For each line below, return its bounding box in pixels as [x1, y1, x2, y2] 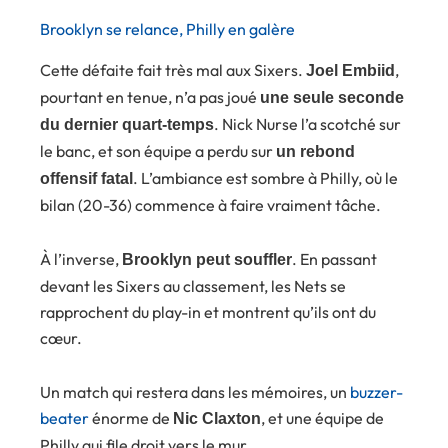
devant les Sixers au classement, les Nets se [40, 276, 346, 297]
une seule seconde [260, 89, 404, 107]
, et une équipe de [261, 408, 384, 429]
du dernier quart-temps [40, 116, 214, 134]
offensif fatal [40, 170, 133, 188]
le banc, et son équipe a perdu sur [40, 141, 276, 162]
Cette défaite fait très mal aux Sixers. [40, 60, 306, 81]
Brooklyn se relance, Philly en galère [40, 19, 295, 40]
